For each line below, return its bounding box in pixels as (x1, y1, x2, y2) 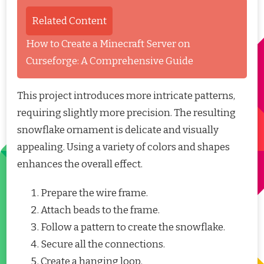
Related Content (32, 15, 107, 28)
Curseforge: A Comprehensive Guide (26, 55, 193, 68)
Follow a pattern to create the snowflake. (41, 221, 225, 234)
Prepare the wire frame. (41, 187, 148, 200)
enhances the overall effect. (17, 158, 143, 171)
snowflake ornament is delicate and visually (17, 124, 219, 137)
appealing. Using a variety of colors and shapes (17, 141, 230, 154)
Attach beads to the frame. (41, 204, 160, 217)
